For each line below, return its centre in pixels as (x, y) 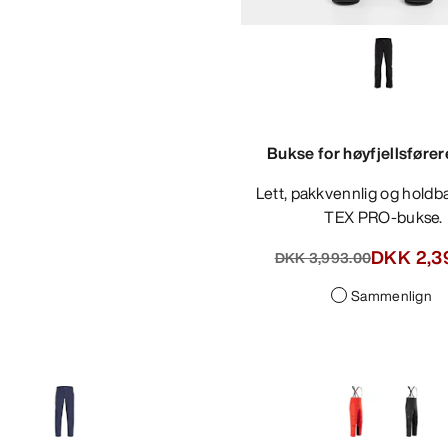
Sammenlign (391, 296)
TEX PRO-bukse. (383, 217)
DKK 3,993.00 (323, 257)
